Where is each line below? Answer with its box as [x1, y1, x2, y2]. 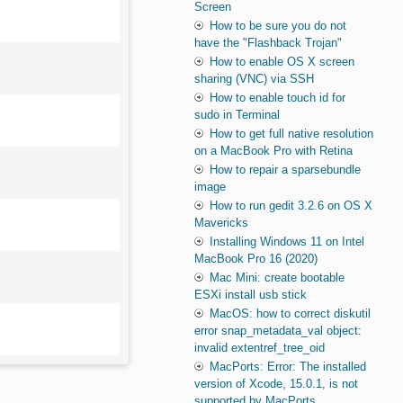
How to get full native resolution [210, 127, 374, 141]
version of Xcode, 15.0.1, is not [194, 377, 359, 391]
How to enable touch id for [210, 91, 346, 105]
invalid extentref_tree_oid [194, 341, 326, 355]
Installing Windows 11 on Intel [210, 235, 365, 249]
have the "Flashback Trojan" [194, 36, 343, 50]
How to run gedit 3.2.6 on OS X [210, 199, 373, 213]
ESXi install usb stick [194, 288, 308, 302]
